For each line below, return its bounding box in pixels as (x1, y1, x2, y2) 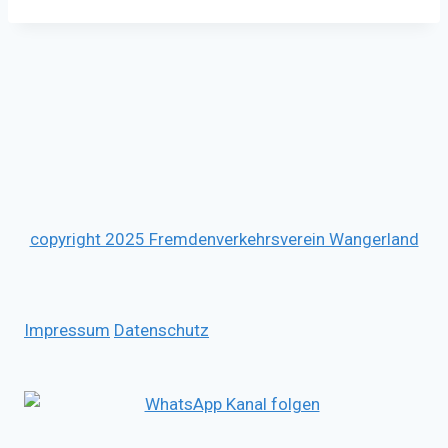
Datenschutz (114, 320, 209, 340)
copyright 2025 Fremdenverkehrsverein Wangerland (29, 229, 419, 249)
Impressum (24, 320, 110, 340)
